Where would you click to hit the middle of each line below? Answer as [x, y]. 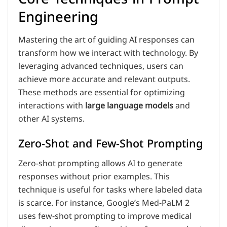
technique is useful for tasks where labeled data [110, 190]
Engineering [58, 17]
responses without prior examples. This [94, 177]
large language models [129, 106]
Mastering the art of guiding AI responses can [106, 40]
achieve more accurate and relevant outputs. [104, 79]
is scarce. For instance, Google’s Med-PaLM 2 [104, 203]
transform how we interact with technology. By [108, 53]
